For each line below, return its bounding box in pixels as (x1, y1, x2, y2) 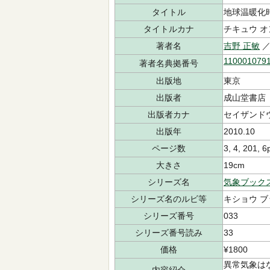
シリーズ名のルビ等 (131, 194, 207, 204)
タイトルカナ (143, 24, 194, 34)
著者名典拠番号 (139, 58, 198, 68)
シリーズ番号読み (135, 228, 202, 237)
